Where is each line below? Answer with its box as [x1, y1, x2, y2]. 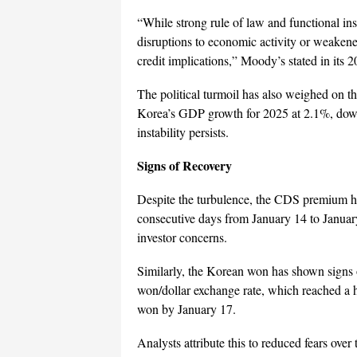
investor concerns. [137, 229, 227, 246]
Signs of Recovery [137, 156, 232, 175]
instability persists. [137, 124, 229, 141]
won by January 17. [137, 300, 236, 318]
